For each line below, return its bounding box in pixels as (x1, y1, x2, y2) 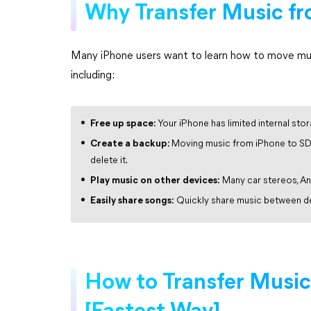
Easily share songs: (90, 196, 174, 206)
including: (71, 70, 115, 81)
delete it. (90, 155, 128, 166)
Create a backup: (90, 139, 171, 149)
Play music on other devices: (90, 176, 220, 186)
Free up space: (90, 119, 158, 129)
